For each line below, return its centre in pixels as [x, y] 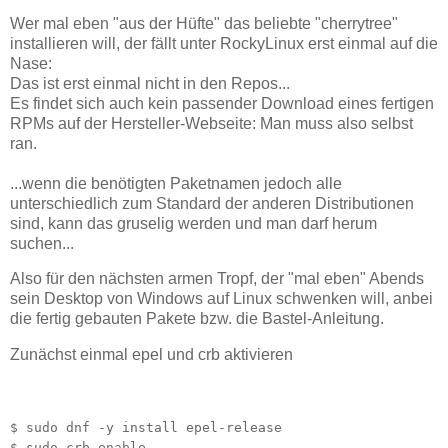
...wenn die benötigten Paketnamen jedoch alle [176, 183]
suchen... [42, 243]
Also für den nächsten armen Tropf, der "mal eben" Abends [217, 279]
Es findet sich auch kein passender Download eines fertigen [222, 103]
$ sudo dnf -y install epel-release [146, 427]
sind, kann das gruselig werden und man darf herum [193, 223]
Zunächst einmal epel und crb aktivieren [151, 355]
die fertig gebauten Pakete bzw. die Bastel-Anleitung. [197, 319]
